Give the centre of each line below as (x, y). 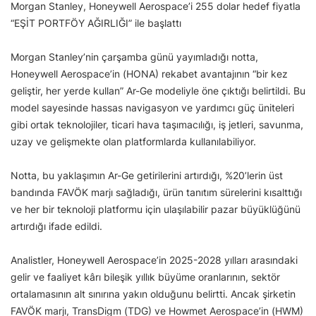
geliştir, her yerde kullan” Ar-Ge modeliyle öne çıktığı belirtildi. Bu (158, 91)
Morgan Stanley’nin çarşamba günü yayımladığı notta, (134, 57)
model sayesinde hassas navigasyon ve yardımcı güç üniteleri (152, 108)
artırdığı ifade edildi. (56, 226)
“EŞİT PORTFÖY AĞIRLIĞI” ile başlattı (96, 23)
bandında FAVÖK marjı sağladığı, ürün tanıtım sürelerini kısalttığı (156, 192)
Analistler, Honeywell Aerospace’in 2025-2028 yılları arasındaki (154, 260)
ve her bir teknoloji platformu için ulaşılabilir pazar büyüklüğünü (156, 209)
